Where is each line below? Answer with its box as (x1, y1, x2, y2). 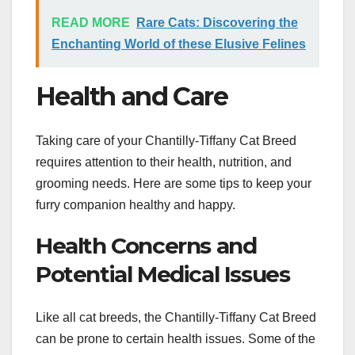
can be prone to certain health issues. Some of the (36, 331, 315, 345)
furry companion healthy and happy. (36, 198, 235, 212)
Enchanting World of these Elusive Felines (52, 36, 306, 51)
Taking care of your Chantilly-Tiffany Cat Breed (36, 134, 296, 148)
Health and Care (36, 80, 227, 112)
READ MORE (52, 15, 130, 29)
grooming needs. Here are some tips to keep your (36, 177, 311, 191)
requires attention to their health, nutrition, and (36, 155, 292, 170)
